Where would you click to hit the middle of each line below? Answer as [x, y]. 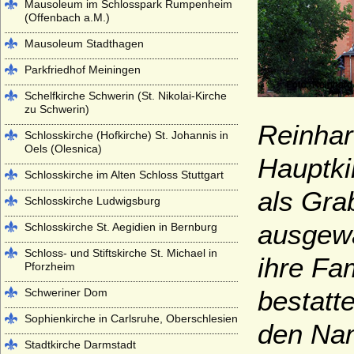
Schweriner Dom [66, 292]
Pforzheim [50, 266]
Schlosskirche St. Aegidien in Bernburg [121, 227]
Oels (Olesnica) [63, 149]
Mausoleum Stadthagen [84, 43]
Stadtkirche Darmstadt [80, 345]
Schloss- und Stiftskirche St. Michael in [121, 253]
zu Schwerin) [57, 109]
